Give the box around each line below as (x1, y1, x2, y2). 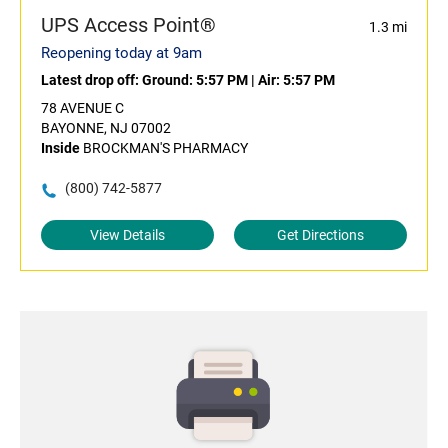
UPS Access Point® (41, 13, 216, 38)
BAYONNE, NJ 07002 (41, 120, 171, 137)
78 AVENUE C (41, 100, 124, 117)
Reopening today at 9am (41, 44, 202, 63)
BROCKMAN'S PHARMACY (80, 140, 248, 157)
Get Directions (277, 227, 364, 244)
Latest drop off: (41, 72, 142, 89)
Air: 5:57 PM (258, 72, 335, 89)
